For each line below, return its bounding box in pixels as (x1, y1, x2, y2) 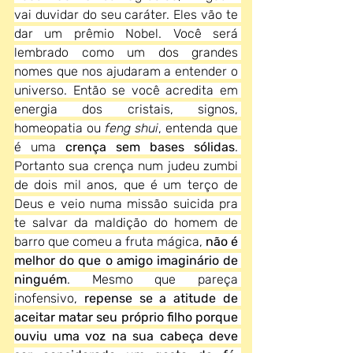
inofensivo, (14, 291, 84, 306)
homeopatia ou (14, 121, 105, 136)
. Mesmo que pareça (67, 272, 238, 287)
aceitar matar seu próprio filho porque (14, 310, 238, 325)
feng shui (105, 121, 158, 136)
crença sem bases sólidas (65, 139, 235, 154)
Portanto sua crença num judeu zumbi (14, 158, 238, 173)
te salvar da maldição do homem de (14, 215, 238, 230)
